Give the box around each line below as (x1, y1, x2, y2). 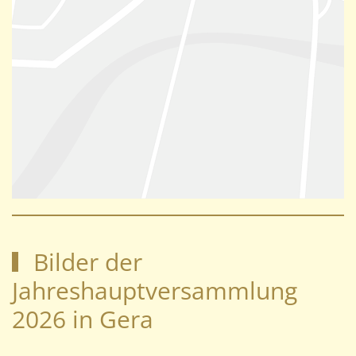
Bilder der (27, 245, 142, 278)
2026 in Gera (12, 302, 153, 335)
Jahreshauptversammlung (12, 273, 297, 307)
